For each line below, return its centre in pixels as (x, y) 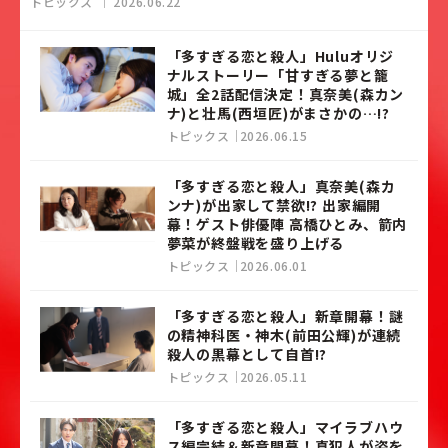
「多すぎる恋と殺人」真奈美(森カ (281, 186)
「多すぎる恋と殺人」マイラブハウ (285, 427)
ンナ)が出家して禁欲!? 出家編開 (274, 205)
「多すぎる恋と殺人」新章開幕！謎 (285, 316)
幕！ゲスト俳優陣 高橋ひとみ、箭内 (287, 224)
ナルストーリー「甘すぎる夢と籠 (277, 75)
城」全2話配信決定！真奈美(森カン (285, 94)
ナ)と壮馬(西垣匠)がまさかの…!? (278, 113)
